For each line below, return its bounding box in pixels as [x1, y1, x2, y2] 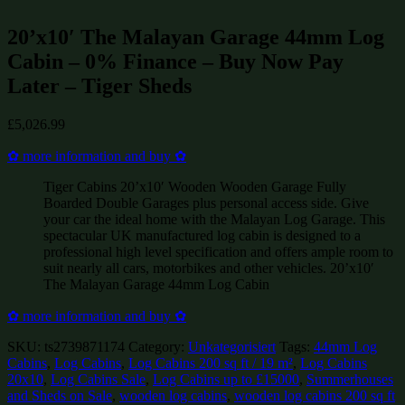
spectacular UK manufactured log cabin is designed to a [43, 227, 361, 243]
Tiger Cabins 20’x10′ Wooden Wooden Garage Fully [43, 178, 346, 194]
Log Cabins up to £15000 [153, 371, 299, 387]
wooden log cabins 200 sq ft [234, 387, 395, 403]
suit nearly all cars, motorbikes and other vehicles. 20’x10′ [43, 259, 374, 276]
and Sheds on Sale [7, 387, 112, 403]
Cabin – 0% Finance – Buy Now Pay [7, 49, 344, 73]
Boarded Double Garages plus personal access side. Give [43, 194, 369, 211]
